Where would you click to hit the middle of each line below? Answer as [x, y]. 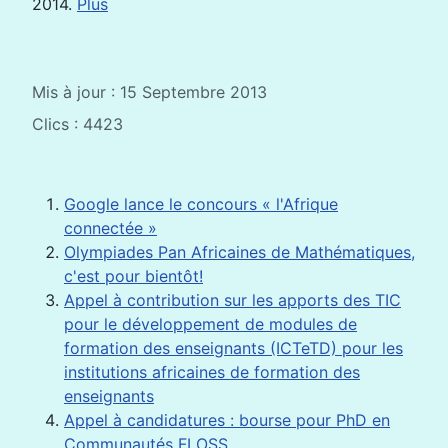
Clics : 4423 [77, 123]
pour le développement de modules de [210, 323]
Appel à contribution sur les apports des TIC [232, 299]
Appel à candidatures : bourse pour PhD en [227, 419]
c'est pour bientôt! [133, 275]
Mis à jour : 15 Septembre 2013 [149, 91]
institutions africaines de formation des [212, 371]
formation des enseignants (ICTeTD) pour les [233, 347]
